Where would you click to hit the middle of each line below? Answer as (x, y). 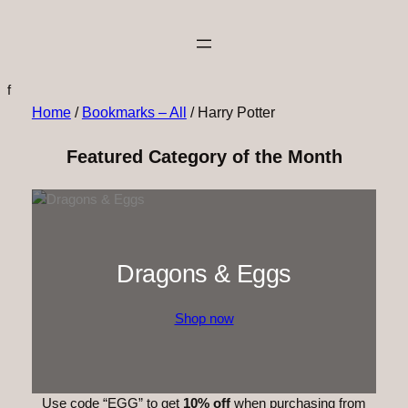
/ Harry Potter (230, 112)
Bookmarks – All (134, 112)
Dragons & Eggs (204, 274)
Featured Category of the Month (204, 157)
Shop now (204, 318)
